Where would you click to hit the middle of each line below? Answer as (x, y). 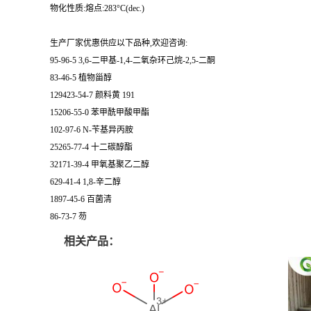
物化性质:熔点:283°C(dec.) (97, 8)
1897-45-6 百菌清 (81, 199)
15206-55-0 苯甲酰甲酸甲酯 (100, 112)
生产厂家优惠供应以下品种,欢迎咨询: (119, 43)
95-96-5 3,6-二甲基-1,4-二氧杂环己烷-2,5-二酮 (133, 60)
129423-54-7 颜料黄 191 (92, 95)
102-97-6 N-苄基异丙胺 (92, 130)
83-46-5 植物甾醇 (81, 78)
